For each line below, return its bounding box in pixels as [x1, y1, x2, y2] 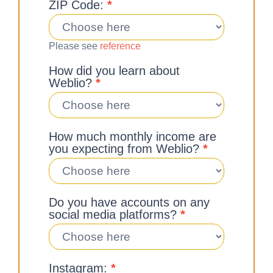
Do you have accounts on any [49, 195, 210, 209]
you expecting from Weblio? [49, 141, 203, 155]
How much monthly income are [49, 129, 216, 143]
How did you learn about [49, 63, 180, 77]
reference [100, 40, 141, 51]
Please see [49, 40, 100, 51]
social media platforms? [49, 207, 180, 221]
